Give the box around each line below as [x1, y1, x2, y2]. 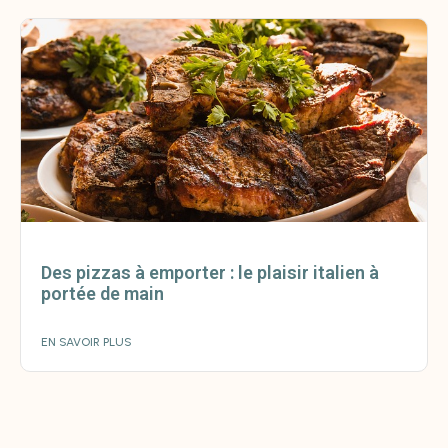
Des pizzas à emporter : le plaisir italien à [41, 262, 379, 284]
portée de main [41, 283, 164, 305]
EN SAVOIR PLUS [41, 335, 132, 350]
